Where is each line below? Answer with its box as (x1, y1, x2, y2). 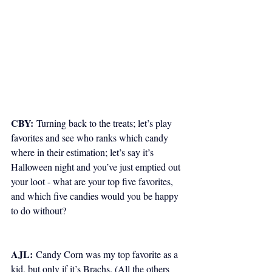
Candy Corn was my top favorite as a (33, 247, 180, 260)
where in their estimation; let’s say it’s (11, 145, 156, 158)
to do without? (11, 203, 66, 217)
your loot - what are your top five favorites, (11, 174, 175, 188)
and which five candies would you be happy (11, 189, 181, 202)
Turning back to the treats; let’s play (33, 116, 174, 129)
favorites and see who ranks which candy (11, 131, 171, 144)
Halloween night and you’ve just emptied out (11, 160, 183, 173)
